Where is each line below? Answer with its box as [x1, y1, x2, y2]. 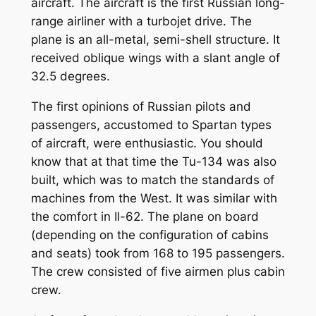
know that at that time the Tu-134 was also [30, 154, 276, 169]
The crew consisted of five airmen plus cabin [30, 265, 285, 279]
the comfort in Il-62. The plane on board [30, 209, 259, 224]
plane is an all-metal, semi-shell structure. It [30, 32, 280, 47]
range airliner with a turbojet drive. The [30, 14, 252, 29]
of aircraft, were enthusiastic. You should [30, 136, 263, 151]
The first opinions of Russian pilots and [30, 99, 251, 114]
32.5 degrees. [30, 69, 110, 84]
